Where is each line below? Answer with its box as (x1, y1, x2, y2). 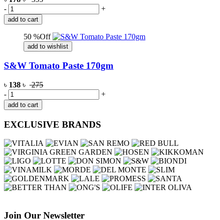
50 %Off (24, 32, 51, 41)
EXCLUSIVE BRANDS (4, 119, 101, 130)
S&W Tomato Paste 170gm (4, 60, 113, 71)
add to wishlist (27, 42, 68, 50)
